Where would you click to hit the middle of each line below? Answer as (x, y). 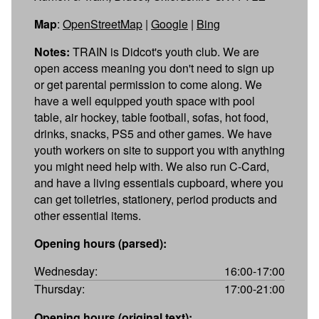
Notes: (52, 51)
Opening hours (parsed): (100, 243)
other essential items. (88, 215)
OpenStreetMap (103, 23)
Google (169, 23)
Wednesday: (66, 271)
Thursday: (59, 288)
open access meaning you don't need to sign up (154, 68)
